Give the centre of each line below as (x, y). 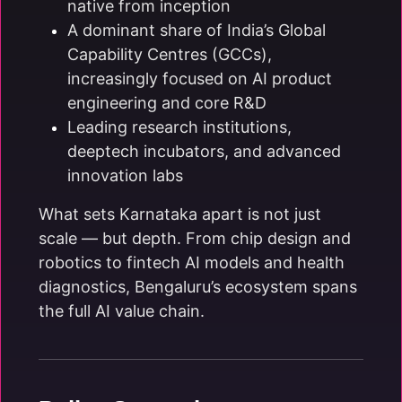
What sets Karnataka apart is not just (180, 214)
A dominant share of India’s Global (197, 30)
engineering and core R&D (167, 103)
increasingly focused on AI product (200, 79)
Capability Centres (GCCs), (170, 54)
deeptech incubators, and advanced (204, 151)
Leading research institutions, (179, 127)
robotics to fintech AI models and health (192, 262)
